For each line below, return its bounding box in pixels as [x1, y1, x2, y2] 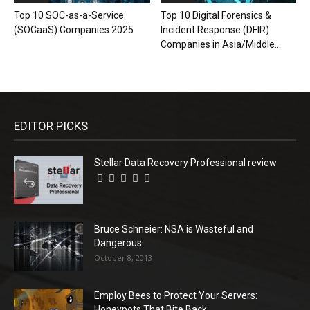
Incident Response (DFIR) [160, 24, 269, 35]
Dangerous [94, 237, 142, 248]
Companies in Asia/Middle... [160, 38, 281, 50]
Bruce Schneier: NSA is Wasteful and [94, 223, 253, 235]
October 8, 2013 [94, 252, 152, 263]
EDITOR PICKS [14, 118, 88, 133]
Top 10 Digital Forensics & [160, 9, 271, 21]
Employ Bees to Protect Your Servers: [94, 289, 257, 301]
